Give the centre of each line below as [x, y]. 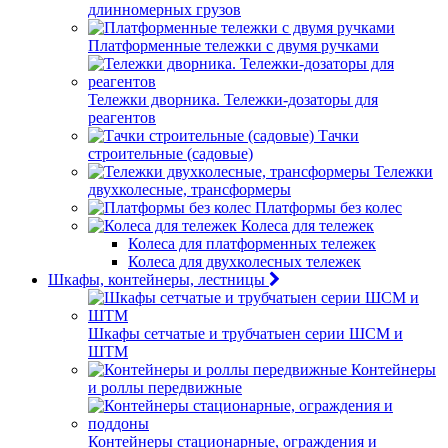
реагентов [122, 117]
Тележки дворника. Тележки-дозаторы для [233, 99]
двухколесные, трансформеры [189, 189]
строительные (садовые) [170, 153]
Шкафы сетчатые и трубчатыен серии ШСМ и [245, 333]
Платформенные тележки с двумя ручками [233, 45]
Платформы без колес [328, 207]
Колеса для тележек [307, 225]
